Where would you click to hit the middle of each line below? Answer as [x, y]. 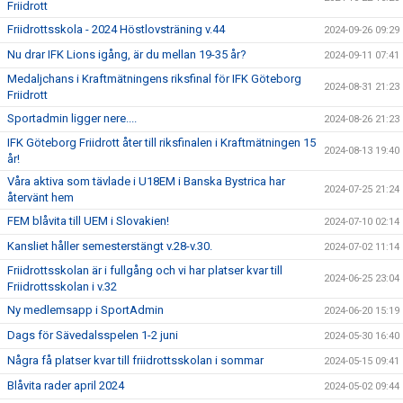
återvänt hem [40, 197]
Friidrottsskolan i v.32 [62, 287]
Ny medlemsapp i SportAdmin [85, 310]
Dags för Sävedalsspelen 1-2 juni [93, 335]
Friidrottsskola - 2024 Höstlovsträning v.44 [116, 29]
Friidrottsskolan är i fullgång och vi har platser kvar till [145, 270]
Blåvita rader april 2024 [66, 385]
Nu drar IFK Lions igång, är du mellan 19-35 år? [127, 54]
